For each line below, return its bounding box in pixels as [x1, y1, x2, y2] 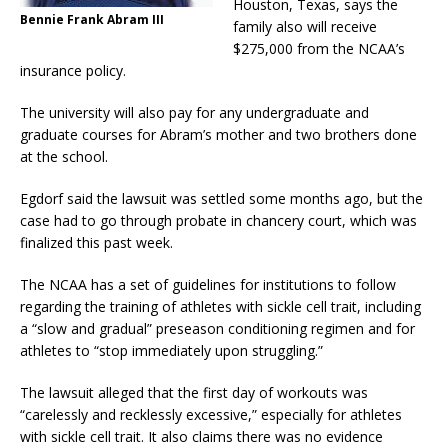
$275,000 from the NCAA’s [233, 38, 405, 58]
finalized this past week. [20, 232, 173, 252]
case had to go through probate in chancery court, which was [20, 210, 417, 230]
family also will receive [233, 16, 377, 36]
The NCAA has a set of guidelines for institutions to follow [20, 274, 396, 294]
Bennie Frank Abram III [20, 10, 164, 28]
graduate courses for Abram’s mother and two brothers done [20, 124, 417, 144]
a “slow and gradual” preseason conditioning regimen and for [20, 318, 415, 338]
